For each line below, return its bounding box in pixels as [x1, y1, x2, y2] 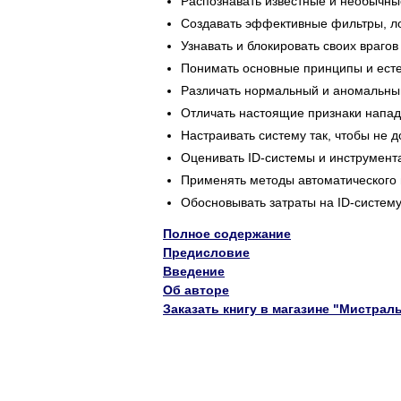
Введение [163, 264, 225, 279]
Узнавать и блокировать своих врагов [181, 38, 398, 54]
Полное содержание [163, 226, 291, 242]
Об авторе [163, 283, 229, 298]
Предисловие [163, 245, 250, 260]
